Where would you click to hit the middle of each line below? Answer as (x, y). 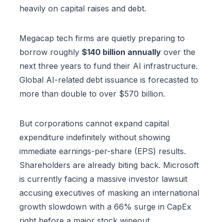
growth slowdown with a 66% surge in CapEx (105, 207)
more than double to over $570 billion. (92, 94)
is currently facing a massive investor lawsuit (103, 179)
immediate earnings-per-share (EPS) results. (103, 151)
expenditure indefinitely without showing (95, 138)
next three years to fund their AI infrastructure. (109, 66)
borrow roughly (51, 52)
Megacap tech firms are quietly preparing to (102, 38)
